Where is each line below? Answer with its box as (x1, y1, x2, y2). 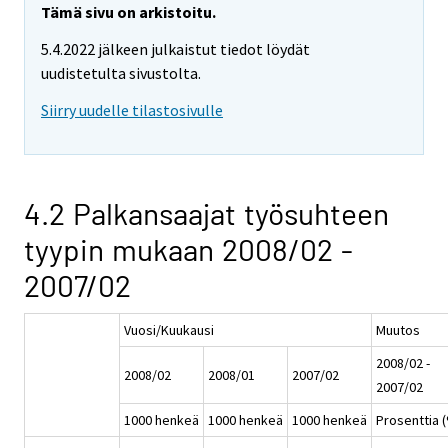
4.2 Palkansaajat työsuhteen (24, 194, 389, 231)
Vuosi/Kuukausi (124, 320, 214, 339)
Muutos (376, 320, 420, 339)
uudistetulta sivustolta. (41, 63, 201, 84)
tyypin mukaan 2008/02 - (24, 230, 353, 267)
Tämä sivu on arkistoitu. (41, 2, 216, 23)
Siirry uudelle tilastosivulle (41, 99, 223, 120)
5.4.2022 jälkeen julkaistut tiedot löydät (41, 39, 310, 60)
